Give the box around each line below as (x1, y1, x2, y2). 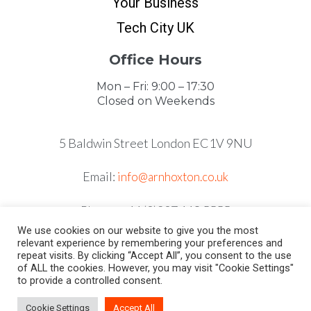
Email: (83, 169, 117, 185)
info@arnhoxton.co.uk (117, 169, 228, 185)
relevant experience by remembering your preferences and (17, 237, 283, 249)
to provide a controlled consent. (17, 274, 162, 287)
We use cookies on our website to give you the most (17, 224, 258, 237)
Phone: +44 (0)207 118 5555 (81, 203, 230, 219)
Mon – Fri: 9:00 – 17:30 (96, 80, 215, 94)
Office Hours (109, 51, 202, 69)
